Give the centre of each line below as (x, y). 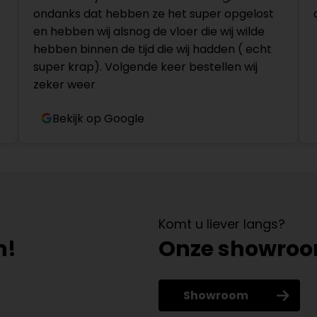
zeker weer (64, 85)
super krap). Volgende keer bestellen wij (145, 67)
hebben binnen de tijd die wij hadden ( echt (152, 50)
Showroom (216, 296)
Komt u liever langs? (222, 224)
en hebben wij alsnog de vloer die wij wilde (149, 32)
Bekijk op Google (98, 118)
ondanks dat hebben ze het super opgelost (153, 14)
